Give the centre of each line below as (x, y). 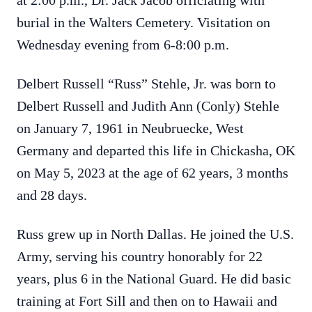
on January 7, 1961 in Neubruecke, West (130, 128)
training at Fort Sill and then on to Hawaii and (147, 301)
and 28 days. (52, 195)
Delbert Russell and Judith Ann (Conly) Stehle (148, 106)
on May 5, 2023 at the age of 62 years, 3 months (153, 173)
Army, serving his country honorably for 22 (140, 256)
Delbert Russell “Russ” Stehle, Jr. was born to (146, 84)
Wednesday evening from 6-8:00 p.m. (123, 45)
